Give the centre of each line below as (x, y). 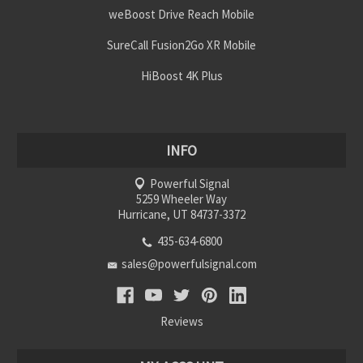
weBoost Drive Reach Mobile (181, 15)
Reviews (181, 322)
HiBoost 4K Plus (181, 76)
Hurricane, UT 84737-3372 (181, 215)
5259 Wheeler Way (181, 199)
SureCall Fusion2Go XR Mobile (181, 45)
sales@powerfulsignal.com (190, 264)
